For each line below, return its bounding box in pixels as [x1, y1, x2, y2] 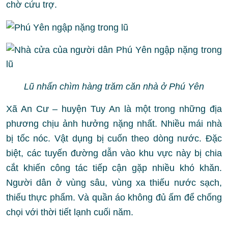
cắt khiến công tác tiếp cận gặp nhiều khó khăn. [6, 163, 222, 173]
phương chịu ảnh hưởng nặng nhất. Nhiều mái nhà [6, 119, 222, 129]
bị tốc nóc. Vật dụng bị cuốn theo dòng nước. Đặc [6, 133, 222, 144]
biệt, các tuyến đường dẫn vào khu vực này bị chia [6, 148, 222, 158]
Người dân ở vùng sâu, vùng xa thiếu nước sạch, [6, 178, 222, 188]
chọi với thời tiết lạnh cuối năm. [6, 207, 133, 217]
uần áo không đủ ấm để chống [97, 192, 222, 203]
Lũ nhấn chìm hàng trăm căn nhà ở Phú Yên [24, 81, 204, 92]
